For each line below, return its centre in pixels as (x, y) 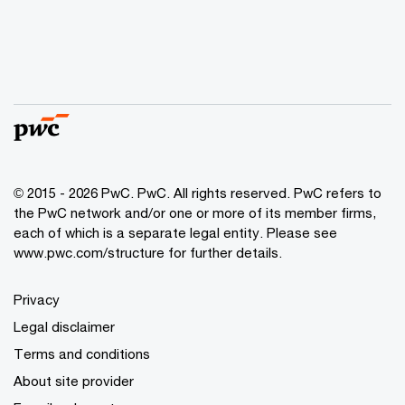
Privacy (37, 299)
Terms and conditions (82, 353)
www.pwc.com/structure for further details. (148, 252)
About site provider (74, 380)
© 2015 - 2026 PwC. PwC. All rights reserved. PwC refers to (198, 192)
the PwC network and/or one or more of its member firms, (195, 212)
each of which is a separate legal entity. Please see (175, 232)
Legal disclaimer (64, 326)
